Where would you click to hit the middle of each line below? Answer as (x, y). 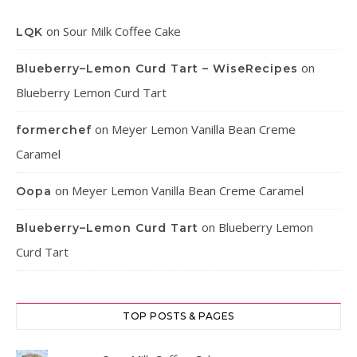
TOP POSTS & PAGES (178, 316)
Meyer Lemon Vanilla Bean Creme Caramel (188, 191)
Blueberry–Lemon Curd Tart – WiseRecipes (157, 69)
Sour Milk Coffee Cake (122, 31)
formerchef (54, 130)
